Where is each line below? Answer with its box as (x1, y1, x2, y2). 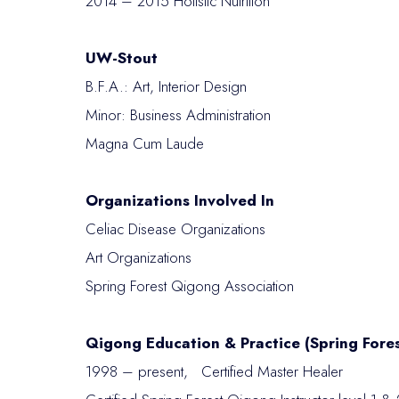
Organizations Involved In (85, 190, 274, 211)
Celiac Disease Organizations (85, 218, 265, 240)
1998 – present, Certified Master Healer (85, 361, 343, 382)
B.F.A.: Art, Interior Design (85, 76, 247, 97)
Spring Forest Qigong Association (85, 275, 294, 297)
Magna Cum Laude (85, 133, 204, 154)
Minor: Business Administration (85, 104, 275, 126)
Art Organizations (85, 247, 191, 268)
